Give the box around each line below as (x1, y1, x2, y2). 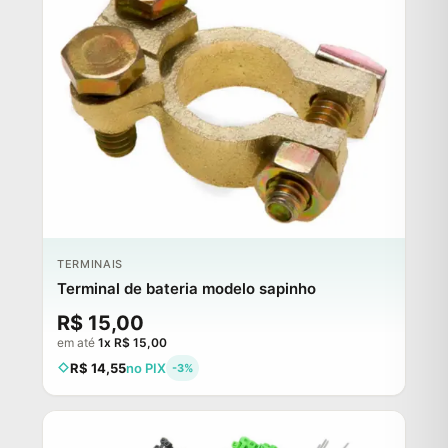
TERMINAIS (57, 256, 123, 271)
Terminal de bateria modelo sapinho (57, 278, 316, 298)
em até (57, 334, 98, 350)
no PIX (126, 359, 166, 376)
